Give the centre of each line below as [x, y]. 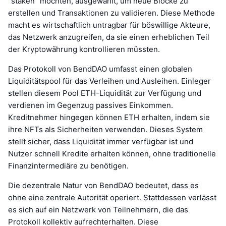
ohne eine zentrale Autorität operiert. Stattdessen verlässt [112, 197]
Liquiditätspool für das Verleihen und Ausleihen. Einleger [109, 81]
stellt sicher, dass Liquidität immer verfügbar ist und [101, 141]
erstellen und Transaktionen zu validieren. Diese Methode [111, 13]
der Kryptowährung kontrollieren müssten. [84, 49]
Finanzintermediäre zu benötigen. [68, 165]
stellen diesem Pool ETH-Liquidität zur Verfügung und [105, 93]
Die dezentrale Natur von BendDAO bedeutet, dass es [103, 185]
